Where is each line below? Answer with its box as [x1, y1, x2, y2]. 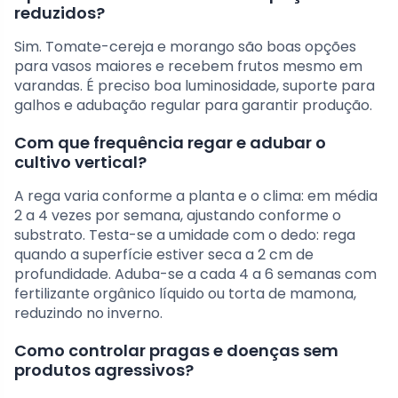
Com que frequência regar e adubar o [14, 131, 326, 154]
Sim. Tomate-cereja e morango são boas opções [14, 36, 356, 57]
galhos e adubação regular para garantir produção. [14, 94, 372, 115]
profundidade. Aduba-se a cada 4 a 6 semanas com [14, 263, 377, 284]
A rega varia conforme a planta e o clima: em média [14, 185, 378, 206]
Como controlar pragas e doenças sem [14, 338, 338, 362]
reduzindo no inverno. [14, 302, 163, 323]
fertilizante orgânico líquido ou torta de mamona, [14, 283, 356, 304]
